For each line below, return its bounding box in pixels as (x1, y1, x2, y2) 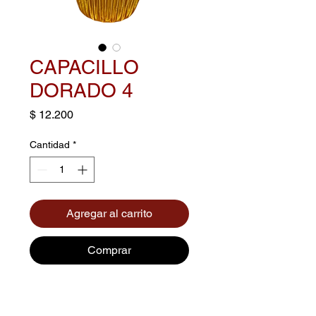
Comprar (87, 243, 131, 257)
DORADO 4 (30, 78, 133, 102)
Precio (73, 107, 105, 121)
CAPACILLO (30, 55, 139, 78)
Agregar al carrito (66, 206, 152, 220)
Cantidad (30, 138, 70, 150)
